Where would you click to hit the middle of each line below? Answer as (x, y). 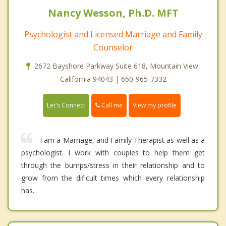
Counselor (113, 47)
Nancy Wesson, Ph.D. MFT (113, 13)
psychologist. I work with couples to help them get (113, 152)
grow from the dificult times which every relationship (113, 178)
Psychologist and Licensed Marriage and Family (113, 34)
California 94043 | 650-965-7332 (113, 79)
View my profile (155, 105)
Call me (111, 105)
